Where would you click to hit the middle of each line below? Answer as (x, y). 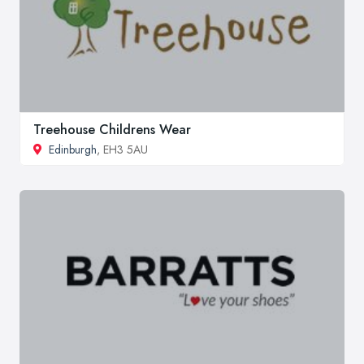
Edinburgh (73, 150)
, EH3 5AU (122, 150)
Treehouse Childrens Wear (112, 130)
